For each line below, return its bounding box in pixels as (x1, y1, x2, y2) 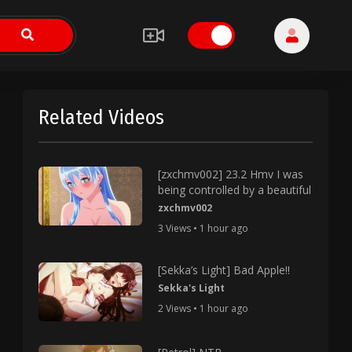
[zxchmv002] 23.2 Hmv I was (157, 167, 303, 181)
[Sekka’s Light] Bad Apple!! (157, 262, 290, 277)
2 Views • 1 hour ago (157, 302, 248, 315)
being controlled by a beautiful (157, 182, 311, 197)
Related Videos (38, 105, 165, 130)
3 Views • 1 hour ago (157, 222, 248, 235)
